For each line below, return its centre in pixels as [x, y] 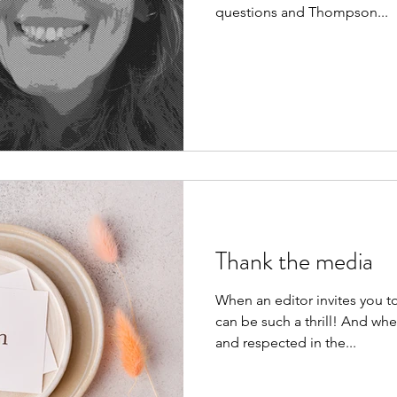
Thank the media [294, 261]
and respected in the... [286, 342]
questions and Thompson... [302, 12]
